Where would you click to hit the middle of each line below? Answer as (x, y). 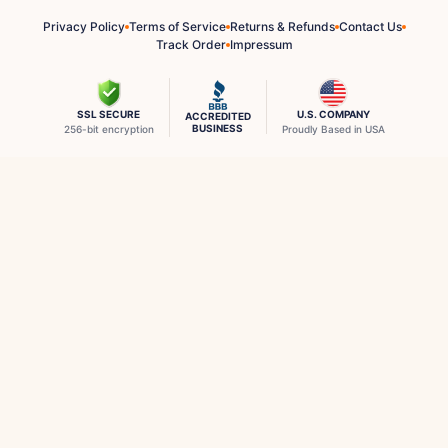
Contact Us (370, 26)
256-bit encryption (108, 128)
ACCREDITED (217, 116)
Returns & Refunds (282, 26)
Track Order (190, 44)
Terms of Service (177, 26)
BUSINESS (217, 128)
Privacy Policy (83, 26)
